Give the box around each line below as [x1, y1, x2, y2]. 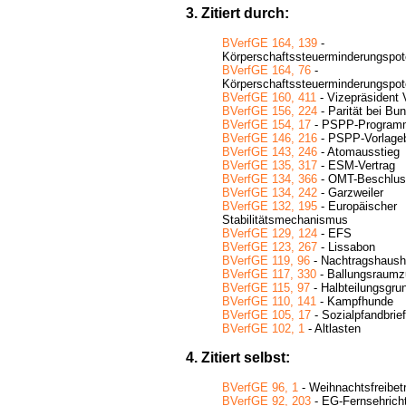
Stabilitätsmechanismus [222, 213, 348, 227]
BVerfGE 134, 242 [222, 186, 317, 199]
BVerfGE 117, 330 [222, 267, 316, 281]
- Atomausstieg [317, 145, 400, 159]
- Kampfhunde [316, 295, 393, 308]
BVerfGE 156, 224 [222, 104, 317, 118]
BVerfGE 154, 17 [222, 118, 311, 131]
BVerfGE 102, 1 [222, 322, 304, 335]
